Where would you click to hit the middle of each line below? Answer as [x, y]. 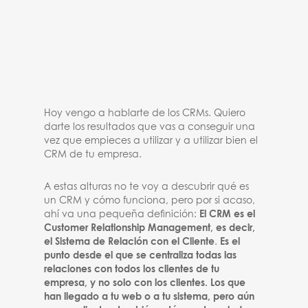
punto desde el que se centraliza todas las [141, 256]
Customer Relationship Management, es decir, [150, 228]
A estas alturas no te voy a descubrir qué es [147, 187]
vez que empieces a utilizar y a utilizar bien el [151, 141]
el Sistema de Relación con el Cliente [130, 242]
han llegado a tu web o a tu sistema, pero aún [150, 297]
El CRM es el [228, 214]
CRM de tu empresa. [93, 155]
